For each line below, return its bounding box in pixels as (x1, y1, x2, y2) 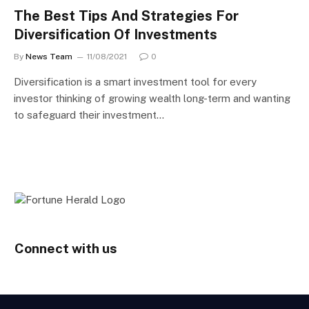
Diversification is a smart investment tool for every (14, 75, 257, 88)
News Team (26, 51, 72, 61)
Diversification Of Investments (14, 26, 217, 43)
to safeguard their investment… (14, 108, 164, 121)
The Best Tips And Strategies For (14, 7, 239, 24)
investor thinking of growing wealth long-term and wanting (14, 92, 290, 104)
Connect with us (14, 240, 117, 256)
